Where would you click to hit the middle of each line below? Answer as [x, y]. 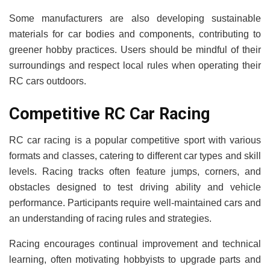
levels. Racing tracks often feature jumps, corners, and [135, 172]
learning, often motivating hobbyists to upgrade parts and [135, 260]
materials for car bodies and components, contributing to [135, 34]
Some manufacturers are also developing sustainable [135, 18]
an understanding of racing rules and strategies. [110, 219]
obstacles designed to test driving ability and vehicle [135, 187]
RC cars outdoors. [48, 81]
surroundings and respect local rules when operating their [135, 65]
